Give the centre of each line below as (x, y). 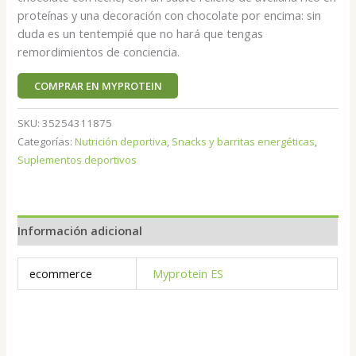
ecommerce (60, 273)
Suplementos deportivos (77, 160)
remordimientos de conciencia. (99, 52)
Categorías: (46, 142)
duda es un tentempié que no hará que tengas (141, 34)
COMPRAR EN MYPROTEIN (98, 85)
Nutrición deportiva (121, 142)
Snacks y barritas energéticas (244, 142)
